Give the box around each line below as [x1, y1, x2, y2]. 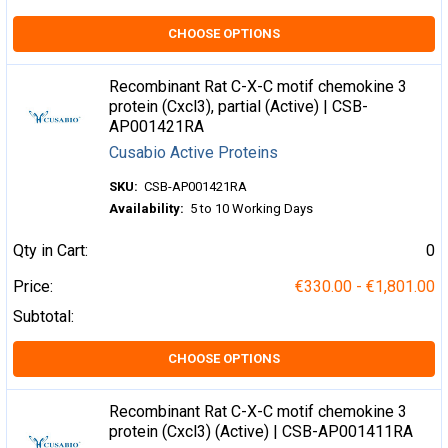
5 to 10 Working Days [190, 200, 314, 216]
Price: [13, 276, 53, 296]
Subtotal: [13, 306, 74, 326]
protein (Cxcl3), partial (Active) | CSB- [109, 96, 369, 116]
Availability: [109, 200, 185, 216]
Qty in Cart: [13, 240, 88, 260]
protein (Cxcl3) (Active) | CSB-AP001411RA [109, 421, 414, 441]
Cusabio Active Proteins [109, 142, 279, 162]
